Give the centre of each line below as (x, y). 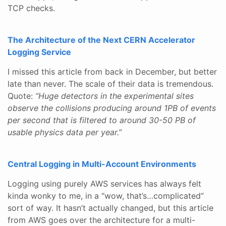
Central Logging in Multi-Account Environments (102, 164)
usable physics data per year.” (65, 132)
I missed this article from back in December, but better (112, 71)
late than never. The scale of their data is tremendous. (110, 83)
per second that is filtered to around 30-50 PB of (102, 120)
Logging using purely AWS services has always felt (104, 183)
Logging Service (39, 52)
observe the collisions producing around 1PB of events (112, 108)
